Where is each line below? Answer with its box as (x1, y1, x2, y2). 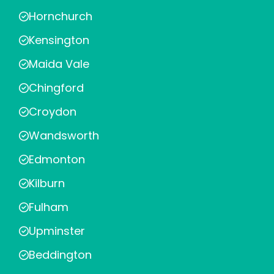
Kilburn (29, 176, 65, 191)
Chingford (29, 80, 84, 95)
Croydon (29, 104, 76, 119)
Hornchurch (29, 9, 92, 24)
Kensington (29, 32, 89, 48)
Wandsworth (29, 128, 99, 143)
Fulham (29, 199, 68, 215)
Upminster (29, 223, 85, 239)
